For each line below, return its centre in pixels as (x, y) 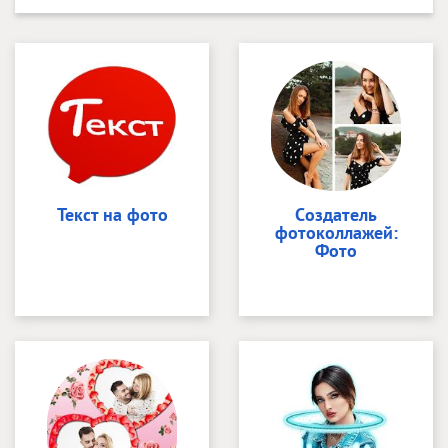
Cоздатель (336, 214)
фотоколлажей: (336, 232)
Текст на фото (112, 214)
